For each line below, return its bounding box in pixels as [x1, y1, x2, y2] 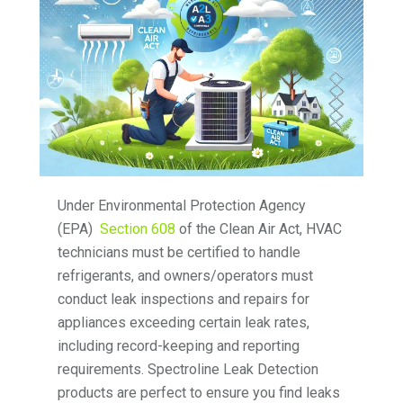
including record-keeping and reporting [58, 337, 300, 355]
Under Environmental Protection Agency [58, 197, 307, 215]
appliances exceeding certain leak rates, [58, 314, 310, 332]
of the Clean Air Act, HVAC [175, 220, 343, 238]
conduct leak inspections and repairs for [58, 291, 310, 309]
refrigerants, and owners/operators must [58, 267, 314, 285]
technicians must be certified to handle [58, 244, 301, 262]
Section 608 [100, 220, 176, 238]
